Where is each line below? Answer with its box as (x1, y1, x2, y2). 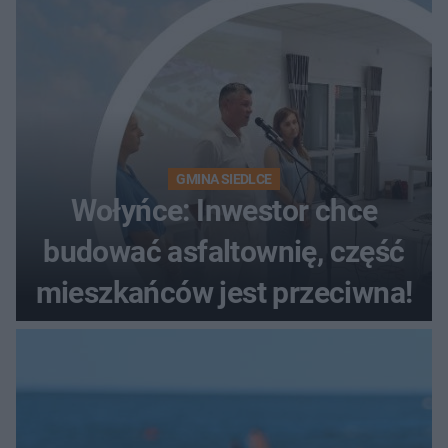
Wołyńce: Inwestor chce (70, 192, 378, 228)
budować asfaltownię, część (43, 233, 405, 269)
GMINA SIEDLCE (176, 170, 272, 187)
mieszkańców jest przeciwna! (35, 274, 413, 310)
